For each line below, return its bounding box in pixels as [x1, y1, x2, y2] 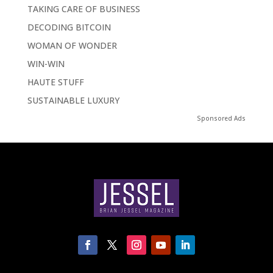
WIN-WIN [27, 58, 65, 70]
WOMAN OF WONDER [27, 40, 117, 52]
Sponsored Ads [197, 114, 246, 123]
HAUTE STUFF [27, 76, 84, 88]
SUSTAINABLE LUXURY [27, 94, 119, 107]
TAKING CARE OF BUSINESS [27, 3, 140, 15]
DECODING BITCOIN [27, 21, 111, 34]
